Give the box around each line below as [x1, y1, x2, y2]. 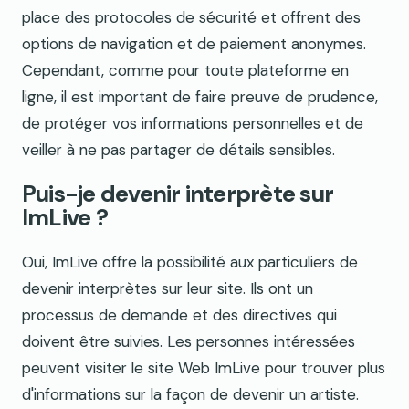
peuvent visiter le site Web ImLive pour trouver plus [22, 357, 385, 378]
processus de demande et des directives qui [22, 304, 337, 325]
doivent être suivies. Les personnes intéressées [22, 330, 355, 351]
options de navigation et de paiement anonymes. [22, 33, 366, 54]
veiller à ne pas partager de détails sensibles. [22, 139, 335, 160]
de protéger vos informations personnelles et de [22, 112, 363, 133]
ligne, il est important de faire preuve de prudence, [22, 86, 378, 107]
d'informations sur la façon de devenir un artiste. [22, 383, 359, 404]
